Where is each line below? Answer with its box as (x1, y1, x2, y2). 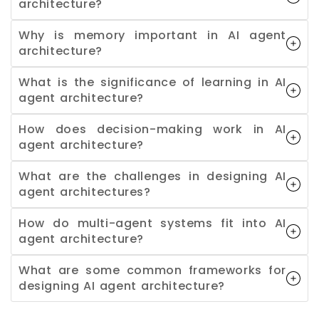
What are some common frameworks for (19, 261, 286, 278)
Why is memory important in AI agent (19, 26, 286, 43)
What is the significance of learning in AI (19, 73, 286, 90)
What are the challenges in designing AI (19, 167, 286, 184)
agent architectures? (19, 183, 151, 200)
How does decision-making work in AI (19, 120, 286, 137)
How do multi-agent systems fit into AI (19, 214, 286, 231)
